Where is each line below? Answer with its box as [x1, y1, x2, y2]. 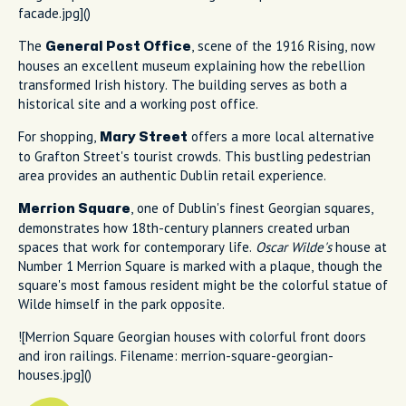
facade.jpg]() [18, 4, 91, 22]
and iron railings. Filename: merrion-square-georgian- [18, 346, 333, 364]
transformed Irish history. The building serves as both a [18, 75, 347, 93]
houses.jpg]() [18, 365, 92, 383]
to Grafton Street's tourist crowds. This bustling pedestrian [18, 147, 371, 165]
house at [332, 237, 387, 256]
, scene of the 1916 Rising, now [191, 36, 375, 54]
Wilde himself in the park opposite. [18, 295, 225, 313]
